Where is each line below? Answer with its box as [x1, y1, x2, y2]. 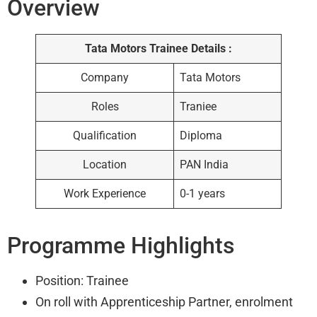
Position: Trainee [35, 273, 129, 289]
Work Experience [64, 187, 146, 201]
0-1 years [180, 187, 226, 201]
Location [83, 158, 127, 172]
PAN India [180, 158, 229, 172]
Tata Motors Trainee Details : [85, 42, 232, 56]
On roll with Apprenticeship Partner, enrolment [35, 294, 293, 310]
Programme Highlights [7, 232, 234, 260]
